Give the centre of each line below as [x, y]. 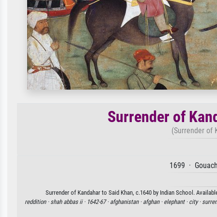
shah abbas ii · [69, 202]
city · [195, 202]
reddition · [38, 202]
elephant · [176, 202]
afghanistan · [126, 202]
